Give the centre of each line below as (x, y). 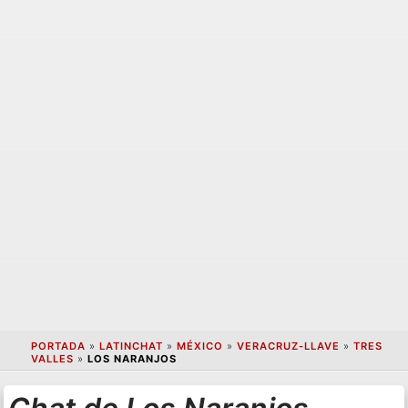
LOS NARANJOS (132, 359)
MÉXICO (199, 347)
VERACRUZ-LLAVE (288, 347)
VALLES (52, 359)
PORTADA (58, 347)
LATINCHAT (131, 347)
